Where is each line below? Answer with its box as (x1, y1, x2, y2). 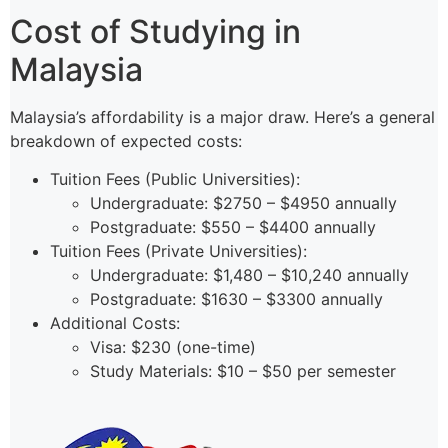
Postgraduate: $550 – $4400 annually (90, 216, 376, 237)
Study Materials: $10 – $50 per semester (90, 360, 396, 381)
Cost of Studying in (10, 11, 301, 51)
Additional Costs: (50, 312, 180, 333)
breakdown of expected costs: (10, 130, 242, 151)
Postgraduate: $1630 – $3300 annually (90, 288, 383, 309)
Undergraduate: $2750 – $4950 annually (90, 192, 397, 213)
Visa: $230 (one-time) (90, 336, 256, 357)
